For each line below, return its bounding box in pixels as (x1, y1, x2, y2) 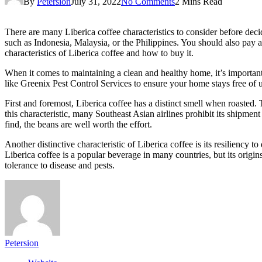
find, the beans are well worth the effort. (5, 119, 152, 129)
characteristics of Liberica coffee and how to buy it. (5, 47, 194, 58)
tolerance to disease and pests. (5, 160, 115, 170)
